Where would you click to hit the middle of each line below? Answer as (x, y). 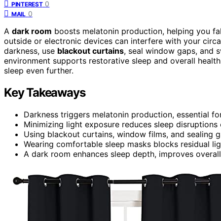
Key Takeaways (45, 92)
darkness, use (31, 51)
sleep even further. (39, 70)
